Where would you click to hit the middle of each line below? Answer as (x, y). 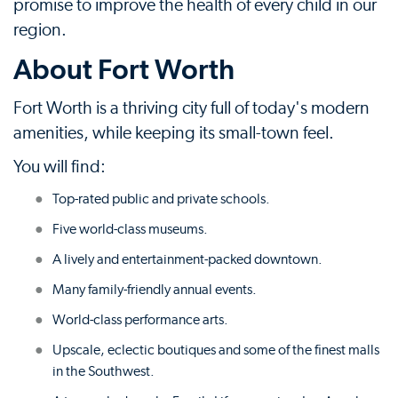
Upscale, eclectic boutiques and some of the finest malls (216, 350)
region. (40, 30)
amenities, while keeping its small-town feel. (174, 133)
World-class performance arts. (140, 319)
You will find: (60, 167)
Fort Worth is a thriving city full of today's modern (191, 108)
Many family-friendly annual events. (155, 289)
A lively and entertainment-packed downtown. (187, 259)
